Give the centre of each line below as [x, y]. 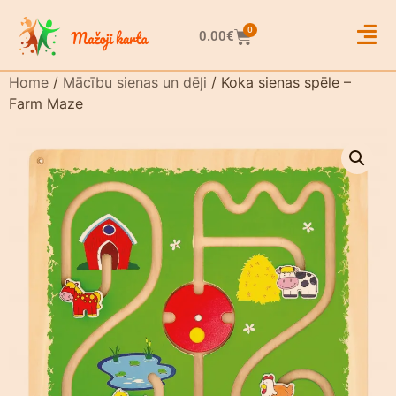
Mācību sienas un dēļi [135, 82]
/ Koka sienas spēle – [279, 82]
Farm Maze [46, 103]
